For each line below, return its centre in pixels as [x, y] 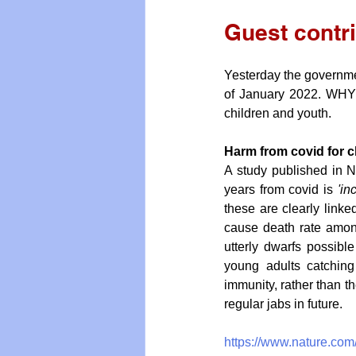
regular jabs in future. [283, 304]
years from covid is [281, 190]
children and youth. [278, 114]
